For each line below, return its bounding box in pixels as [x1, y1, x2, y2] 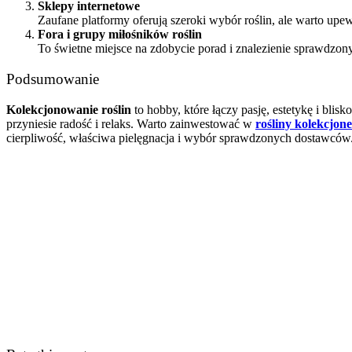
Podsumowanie [6, 71, 99, 87]
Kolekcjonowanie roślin [6, 102, 131, 116]
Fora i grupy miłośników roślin [38, 27, 202, 42]
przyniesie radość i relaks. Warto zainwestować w [6, 116, 255, 130]
